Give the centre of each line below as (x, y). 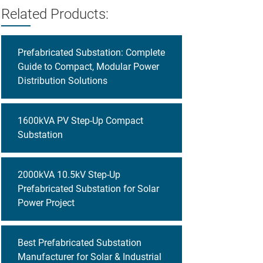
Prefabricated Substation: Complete (91, 53)
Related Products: (55, 14)
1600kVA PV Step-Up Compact (80, 121)
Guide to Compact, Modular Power (88, 67)
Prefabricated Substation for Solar (88, 189)
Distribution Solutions (63, 81)
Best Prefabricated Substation (80, 243)
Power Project (46, 203)
